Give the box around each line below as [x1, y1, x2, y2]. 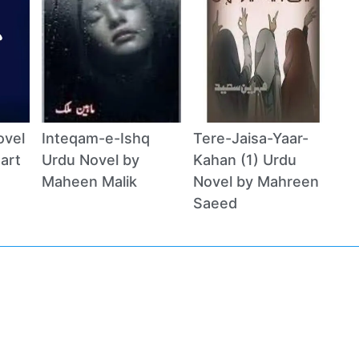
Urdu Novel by [41, 151, 139, 168]
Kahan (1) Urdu [193, 151, 297, 168]
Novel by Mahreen [193, 172, 320, 190]
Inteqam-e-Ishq [41, 129, 150, 147]
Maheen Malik [41, 172, 137, 190]
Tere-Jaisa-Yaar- [193, 129, 309, 147]
